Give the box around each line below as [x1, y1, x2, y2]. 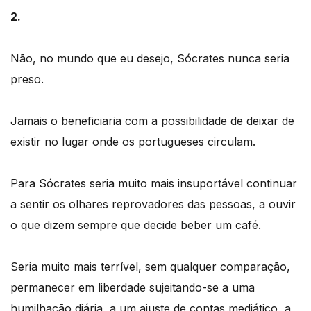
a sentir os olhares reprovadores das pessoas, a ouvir [10, 196, 296, 211]
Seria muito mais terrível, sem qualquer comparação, [10, 259, 290, 274]
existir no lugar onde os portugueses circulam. [10, 134, 255, 149]
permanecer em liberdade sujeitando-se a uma [10, 280, 255, 294]
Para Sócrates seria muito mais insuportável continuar [10, 176, 297, 190]
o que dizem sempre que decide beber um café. [10, 217, 261, 232]
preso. [10, 72, 44, 86]
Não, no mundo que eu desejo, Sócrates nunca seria [10, 51, 289, 65]
